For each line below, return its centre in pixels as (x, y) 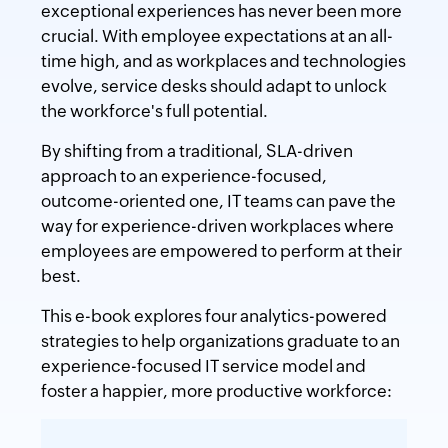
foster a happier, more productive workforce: (216, 391)
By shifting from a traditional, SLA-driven (196, 151)
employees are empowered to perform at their (221, 251)
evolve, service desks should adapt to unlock (213, 86)
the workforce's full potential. (154, 111)
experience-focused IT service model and (203, 366)
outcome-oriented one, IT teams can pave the (218, 201)
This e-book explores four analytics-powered (213, 316)
